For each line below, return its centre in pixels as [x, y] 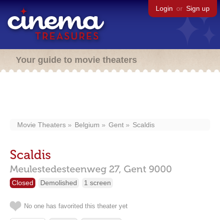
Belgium [87, 125]
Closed [23, 183]
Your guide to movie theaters [76, 60]
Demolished [59, 183]
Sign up [198, 8]
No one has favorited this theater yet [76, 206]
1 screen [97, 183]
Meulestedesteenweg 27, [66, 169]
